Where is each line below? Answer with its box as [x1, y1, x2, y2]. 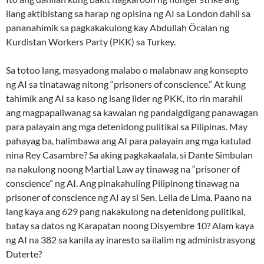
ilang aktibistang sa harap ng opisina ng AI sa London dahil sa [6, 8, 250, 19]
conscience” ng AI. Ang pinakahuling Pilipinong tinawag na [6, 177, 239, 189]
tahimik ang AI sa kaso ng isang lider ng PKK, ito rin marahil [6, 93, 243, 104]
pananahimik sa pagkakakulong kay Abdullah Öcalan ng [6, 22, 229, 34]
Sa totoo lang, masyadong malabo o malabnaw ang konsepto [6, 64, 248, 76]
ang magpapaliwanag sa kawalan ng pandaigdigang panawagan [6, 107, 258, 118]
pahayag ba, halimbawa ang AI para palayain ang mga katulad [6, 135, 251, 147]
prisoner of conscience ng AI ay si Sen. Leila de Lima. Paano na [6, 192, 252, 203]
